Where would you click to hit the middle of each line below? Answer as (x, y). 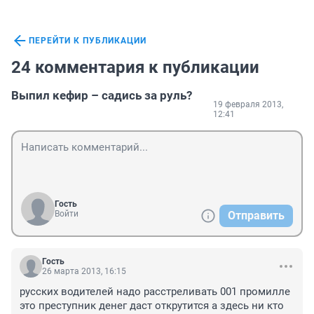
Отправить (256, 216)
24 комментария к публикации (135, 68)
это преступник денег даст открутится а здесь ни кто (152, 306)
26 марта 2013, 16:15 (84, 272)
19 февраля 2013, (248, 105)
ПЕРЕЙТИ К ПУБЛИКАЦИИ (88, 41)
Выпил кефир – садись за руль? (102, 96)
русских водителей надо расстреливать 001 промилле (155, 292)
